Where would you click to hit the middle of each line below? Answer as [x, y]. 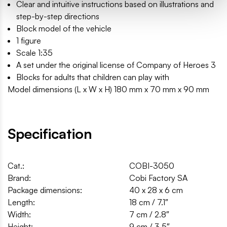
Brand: [19, 178]
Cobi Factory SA [158, 178]
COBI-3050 [152, 166]
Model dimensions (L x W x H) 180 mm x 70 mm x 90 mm [108, 89]
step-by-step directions [58, 16]
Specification [50, 134]
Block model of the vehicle [64, 29]
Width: [19, 215]
